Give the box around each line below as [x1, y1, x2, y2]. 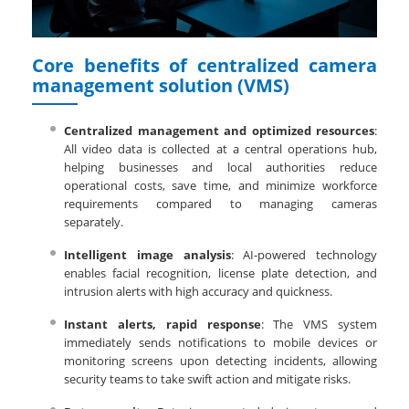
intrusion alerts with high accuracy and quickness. [64, 283, 332, 300]
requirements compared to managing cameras [64, 195, 377, 213]
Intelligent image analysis [64, 246, 231, 264]
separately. [64, 214, 123, 231]
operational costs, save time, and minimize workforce [64, 177, 377, 194]
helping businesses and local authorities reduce [64, 159, 377, 176]
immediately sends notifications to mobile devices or [64, 334, 377, 351]
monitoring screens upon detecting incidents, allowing [64, 352, 377, 370]
